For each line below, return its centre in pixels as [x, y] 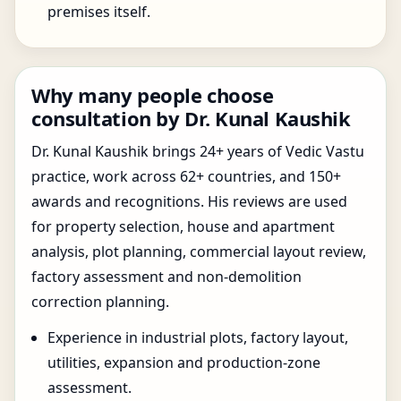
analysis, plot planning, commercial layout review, [199, 252]
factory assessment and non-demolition [166, 277]
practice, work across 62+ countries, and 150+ [186, 176]
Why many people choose [153, 95]
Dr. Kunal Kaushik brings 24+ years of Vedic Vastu [198, 151]
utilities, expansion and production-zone [184, 363]
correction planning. [100, 302]
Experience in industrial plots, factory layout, [198, 337]
